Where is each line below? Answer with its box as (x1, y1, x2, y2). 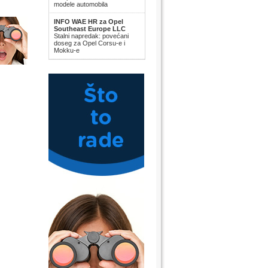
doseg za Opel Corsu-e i (54, 39, 125, 47)
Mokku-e (54, 47, 80, 54)
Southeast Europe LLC (54, 25, 126, 32)
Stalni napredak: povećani (54, 32, 129, 39)
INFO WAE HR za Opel (54, 18, 123, 25)
